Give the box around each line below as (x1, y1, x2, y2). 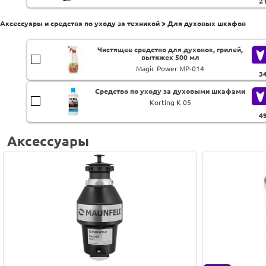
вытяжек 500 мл (141, 53, 199, 61)
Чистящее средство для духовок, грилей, (97, 45, 243, 53)
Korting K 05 (149, 99, 191, 107)
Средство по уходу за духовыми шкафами (95, 87, 246, 96)
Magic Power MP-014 (136, 64, 205, 72)
